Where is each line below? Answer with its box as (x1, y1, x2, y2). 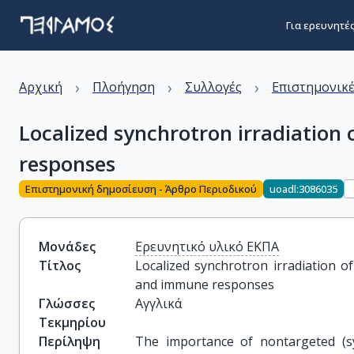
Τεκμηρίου (39, 314, 106, 331)
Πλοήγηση (92, 78, 155, 96)
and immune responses (135, 276, 275, 293)
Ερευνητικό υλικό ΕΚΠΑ (135, 238, 280, 255)
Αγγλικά (135, 295, 183, 312)
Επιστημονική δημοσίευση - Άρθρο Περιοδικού (25, 181, 257, 196)
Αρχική (19, 78, 62, 96)
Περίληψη (39, 333, 100, 350)
